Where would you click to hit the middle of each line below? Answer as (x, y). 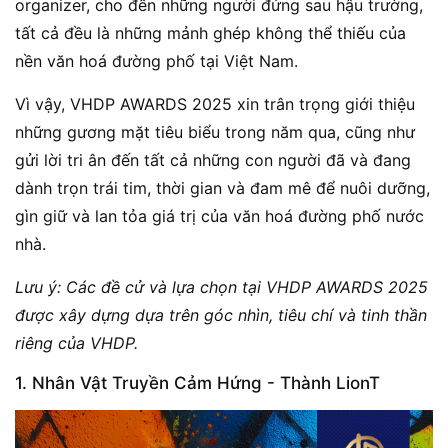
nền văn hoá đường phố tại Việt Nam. (156, 61)
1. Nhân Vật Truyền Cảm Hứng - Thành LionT (197, 383)
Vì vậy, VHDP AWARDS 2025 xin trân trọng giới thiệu (215, 104)
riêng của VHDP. (76, 343)
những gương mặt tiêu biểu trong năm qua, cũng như (215, 132)
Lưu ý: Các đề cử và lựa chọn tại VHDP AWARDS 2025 (221, 287)
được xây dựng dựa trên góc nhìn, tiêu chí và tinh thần (221, 315)
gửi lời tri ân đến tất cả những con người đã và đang (213, 160)
